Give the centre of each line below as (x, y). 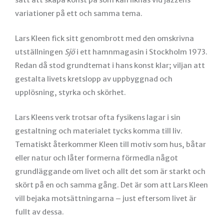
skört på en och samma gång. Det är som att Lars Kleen (111, 185)
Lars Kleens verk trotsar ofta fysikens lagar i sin (98, 118)
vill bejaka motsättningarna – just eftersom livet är (106, 199)
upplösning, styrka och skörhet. (70, 92)
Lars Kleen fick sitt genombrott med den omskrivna (104, 38)
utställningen (39, 52)
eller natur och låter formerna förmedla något (96, 158)
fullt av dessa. (39, 212)
